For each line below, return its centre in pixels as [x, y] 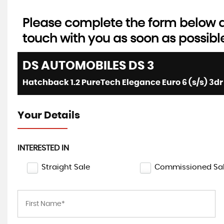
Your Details [49, 115]
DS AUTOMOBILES [74, 66]
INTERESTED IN [43, 148]
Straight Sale [66, 167]
